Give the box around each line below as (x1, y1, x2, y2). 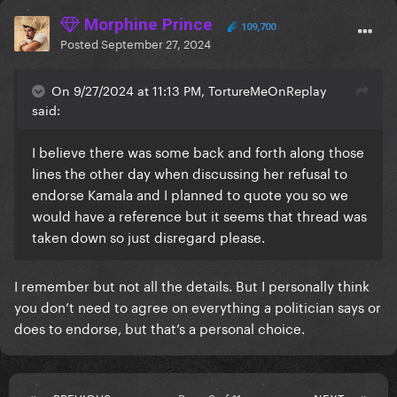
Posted (60, 34, 101, 52)
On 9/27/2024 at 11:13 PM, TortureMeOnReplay (51, 80, 327, 100)
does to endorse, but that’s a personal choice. (14, 316, 308, 339)
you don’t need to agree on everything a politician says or (14, 295, 381, 317)
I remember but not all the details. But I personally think (14, 274, 370, 296)
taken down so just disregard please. (32, 225, 269, 247)
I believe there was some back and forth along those (32, 140, 364, 162)
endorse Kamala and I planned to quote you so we (32, 183, 348, 205)
